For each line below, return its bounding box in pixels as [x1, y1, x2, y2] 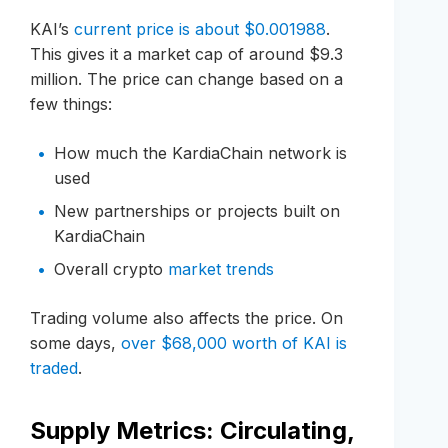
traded [30, 357, 78, 378]
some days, [30, 332, 121, 353]
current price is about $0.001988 [74, 18, 326, 39]
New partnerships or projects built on [54, 200, 340, 221]
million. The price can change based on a [30, 68, 343, 89]
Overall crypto [54, 258, 168, 279]
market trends [168, 258, 274, 279]
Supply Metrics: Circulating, [30, 415, 354, 445]
